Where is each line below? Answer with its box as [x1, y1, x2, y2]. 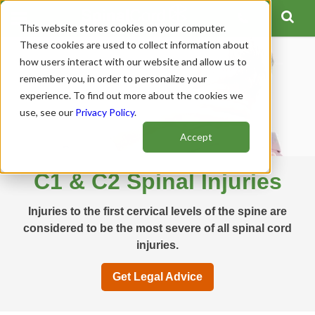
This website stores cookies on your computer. [20, 22, 226, 34]
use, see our [20, 106, 75, 118]
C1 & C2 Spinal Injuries [33, 169, 282, 194]
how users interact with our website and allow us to [20, 56, 247, 67]
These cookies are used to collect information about [20, 39, 249, 51]
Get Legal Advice [112, 271, 202, 283]
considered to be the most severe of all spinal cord [23, 222, 292, 234]
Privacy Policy [75, 106, 134, 118]
